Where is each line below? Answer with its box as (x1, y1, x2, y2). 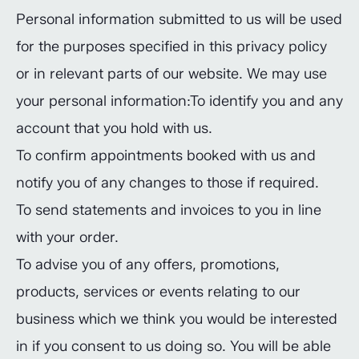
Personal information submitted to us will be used (16, 10, 342, 28)
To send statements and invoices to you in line (16, 201, 321, 219)
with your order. (16, 228, 119, 246)
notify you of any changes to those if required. (16, 174, 319, 192)
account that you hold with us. (16, 119, 212, 137)
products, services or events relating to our (16, 283, 301, 301)
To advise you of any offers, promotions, (16, 256, 280, 273)
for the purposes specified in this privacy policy (16, 38, 327, 55)
